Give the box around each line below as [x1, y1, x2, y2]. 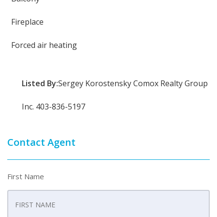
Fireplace [7, 16, 44, 27]
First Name [7, 171, 44, 181]
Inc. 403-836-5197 [22, 101, 87, 112]
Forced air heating [7, 40, 77, 50]
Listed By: [22, 78, 58, 89]
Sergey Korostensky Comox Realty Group [58, 78, 208, 89]
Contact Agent [7, 136, 76, 149]
